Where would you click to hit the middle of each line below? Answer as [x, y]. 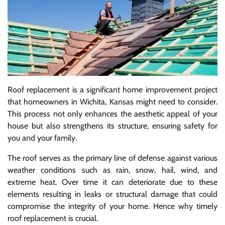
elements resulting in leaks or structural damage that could [113, 194]
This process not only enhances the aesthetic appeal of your [113, 114]
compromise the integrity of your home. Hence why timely [113, 206]
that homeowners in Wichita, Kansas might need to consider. [113, 102]
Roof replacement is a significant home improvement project [113, 90]
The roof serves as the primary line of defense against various [113, 158]
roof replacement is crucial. [53, 218]
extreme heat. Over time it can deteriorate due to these [113, 182]
